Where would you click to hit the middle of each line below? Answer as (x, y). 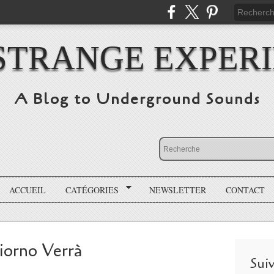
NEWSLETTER (177, 190)
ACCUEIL (28, 190)
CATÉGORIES (92, 190)
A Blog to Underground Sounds (137, 99)
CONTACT (245, 190)
